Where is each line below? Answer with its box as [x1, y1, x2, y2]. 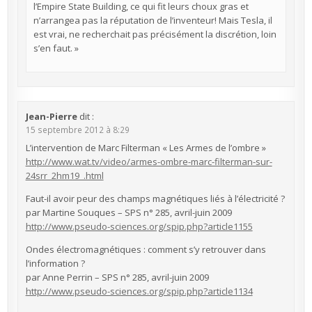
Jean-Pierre [25, 109, 77, 123]
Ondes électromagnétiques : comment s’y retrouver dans [25, 243, 266, 256]
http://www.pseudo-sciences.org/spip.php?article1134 [25, 285, 253, 298]
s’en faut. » [33, 42, 79, 55]
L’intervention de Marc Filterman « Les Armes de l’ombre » [25, 141, 266, 155]
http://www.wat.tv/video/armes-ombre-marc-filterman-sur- [25, 155, 272, 169]
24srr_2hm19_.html [25, 169, 104, 182]
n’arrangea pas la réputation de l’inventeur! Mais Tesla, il [33, 14, 272, 27]
